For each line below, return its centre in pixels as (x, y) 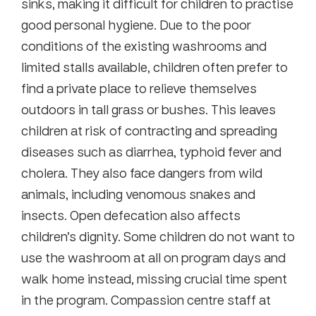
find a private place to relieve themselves (139, 88)
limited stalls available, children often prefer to (154, 67)
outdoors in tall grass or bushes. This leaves (148, 109)
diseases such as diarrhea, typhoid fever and (151, 151)
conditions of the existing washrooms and (144, 45)
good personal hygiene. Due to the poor (136, 24)
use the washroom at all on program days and (153, 257)
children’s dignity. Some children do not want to (158, 236)
